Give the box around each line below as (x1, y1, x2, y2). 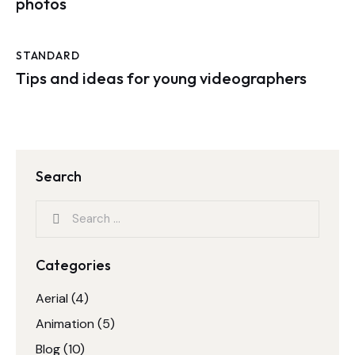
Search (36, 166, 82, 185)
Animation (36, 315, 94, 332)
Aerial (36, 289, 68, 307)
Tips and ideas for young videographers (16, 67, 307, 88)
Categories (36, 255, 111, 274)
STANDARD (16, 48, 80, 63)
